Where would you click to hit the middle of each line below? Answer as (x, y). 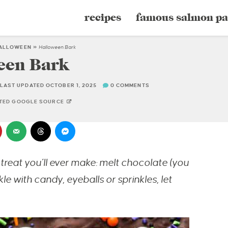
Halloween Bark (58, 47)
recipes (103, 18)
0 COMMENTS (130, 85)
